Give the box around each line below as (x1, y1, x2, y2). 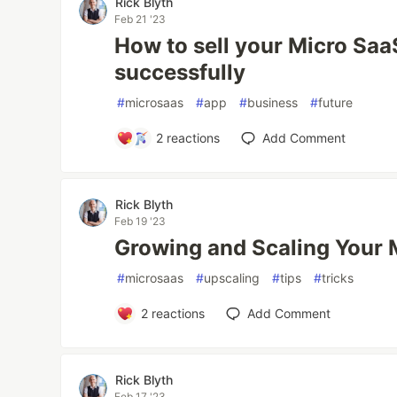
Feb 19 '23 (114, 214, 167, 228)
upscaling (204, 270, 261, 285)
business (247, 95, 299, 110)
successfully (114, 59, 246, 85)
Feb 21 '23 (114, 12, 167, 26)
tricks (322, 270, 354, 285)
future (318, 95, 354, 110)
